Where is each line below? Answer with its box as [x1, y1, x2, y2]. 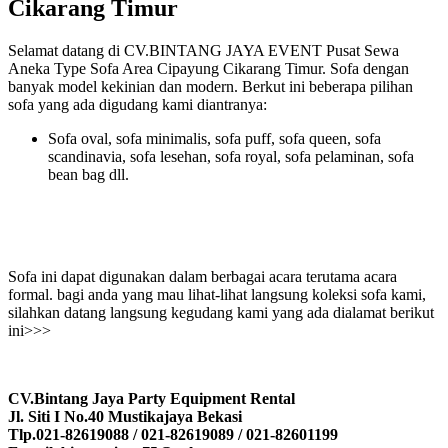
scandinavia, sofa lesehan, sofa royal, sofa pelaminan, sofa [48, 147, 414, 165]
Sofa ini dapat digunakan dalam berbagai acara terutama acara [8, 267, 397, 285]
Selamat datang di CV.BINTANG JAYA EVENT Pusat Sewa [8, 41, 399, 59]
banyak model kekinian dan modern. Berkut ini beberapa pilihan [8, 77, 413, 95]
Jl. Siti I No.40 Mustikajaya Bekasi [8, 407, 242, 425]
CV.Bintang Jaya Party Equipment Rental [8, 389, 295, 407]
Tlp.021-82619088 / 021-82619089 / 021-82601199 [8, 425, 338, 443]
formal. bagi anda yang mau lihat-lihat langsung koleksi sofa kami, [8, 285, 426, 303]
